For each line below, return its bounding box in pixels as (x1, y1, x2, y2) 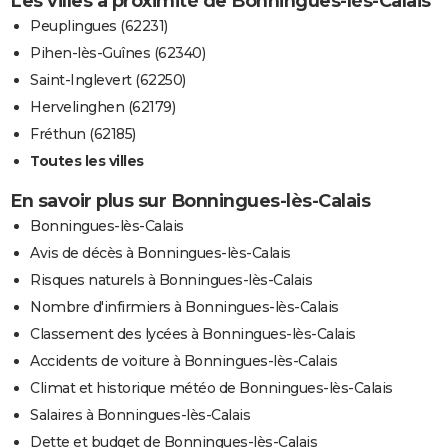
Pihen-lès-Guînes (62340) (30, 44, 205, 63)
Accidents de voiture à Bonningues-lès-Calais (30, 352, 337, 371)
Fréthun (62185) (30, 125, 136, 144)
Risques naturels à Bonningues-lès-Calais (30, 271, 312, 290)
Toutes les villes (30, 152, 144, 171)
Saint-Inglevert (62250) (30, 71, 186, 90)
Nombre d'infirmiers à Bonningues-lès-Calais (30, 298, 339, 317)
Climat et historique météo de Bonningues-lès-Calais (30, 379, 393, 398)
